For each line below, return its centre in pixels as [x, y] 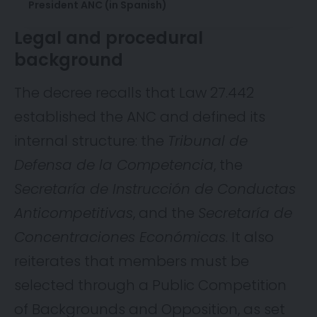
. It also [250, 237]
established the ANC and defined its [140, 117]
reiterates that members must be [132, 261]
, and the [166, 213]
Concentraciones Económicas [120, 237]
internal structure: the [91, 141]
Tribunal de [208, 141]
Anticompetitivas [74, 213]
